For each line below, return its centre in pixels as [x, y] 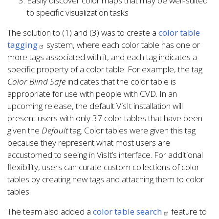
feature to [188, 212]
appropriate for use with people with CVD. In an [92, 94]
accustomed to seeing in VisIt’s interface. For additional [105, 155]
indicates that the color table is [121, 82]
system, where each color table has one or [122, 45]
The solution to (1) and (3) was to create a [83, 33]
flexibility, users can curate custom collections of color [103, 167]
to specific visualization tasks [78, 13]
